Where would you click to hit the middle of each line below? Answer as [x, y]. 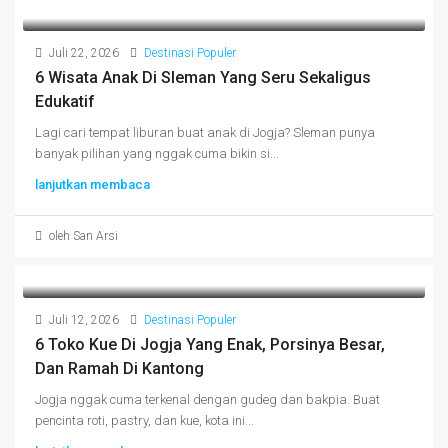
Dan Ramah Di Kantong [119, 368]
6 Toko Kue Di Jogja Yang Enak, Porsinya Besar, [210, 344]
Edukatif [65, 101]
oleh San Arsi [82, 236]
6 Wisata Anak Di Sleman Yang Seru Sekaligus [203, 77]
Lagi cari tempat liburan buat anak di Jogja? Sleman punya [205, 132]
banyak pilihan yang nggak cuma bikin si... [157, 153]
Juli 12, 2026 [82, 320]
